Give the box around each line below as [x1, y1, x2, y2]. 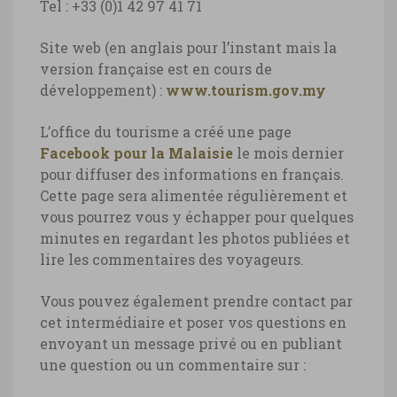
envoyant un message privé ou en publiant [40, 333, 342, 353]
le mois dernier [233, 143, 344, 162]
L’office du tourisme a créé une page [40, 121, 292, 141]
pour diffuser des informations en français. [40, 164, 344, 183]
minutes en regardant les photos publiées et [40, 228, 350, 247]
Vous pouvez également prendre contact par [40, 291, 353, 310]
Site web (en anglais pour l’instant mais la [40, 37, 337, 57]
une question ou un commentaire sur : [40, 354, 306, 374]
